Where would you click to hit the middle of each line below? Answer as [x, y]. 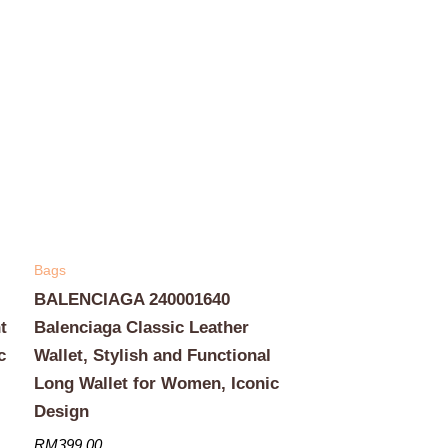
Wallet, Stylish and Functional [152, 356]
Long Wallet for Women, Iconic [156, 384]
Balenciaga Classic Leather [141, 328]
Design [61, 412]
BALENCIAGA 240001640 [131, 300]
